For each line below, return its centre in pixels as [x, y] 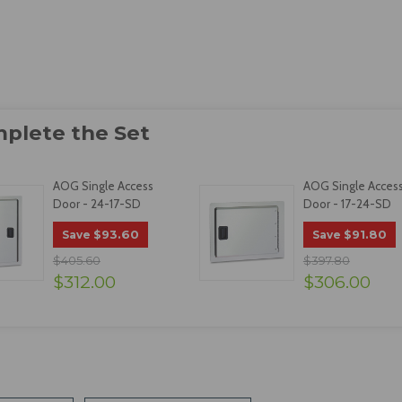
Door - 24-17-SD [96, 203]
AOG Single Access [103, 185]
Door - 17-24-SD [347, 203]
